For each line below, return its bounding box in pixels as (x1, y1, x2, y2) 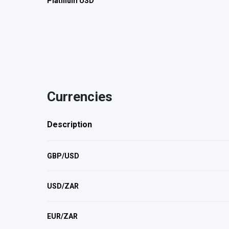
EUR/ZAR (47, 212, 78, 220)
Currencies (47, 89, 112, 104)
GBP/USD (47, 152, 79, 160)
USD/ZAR (47, 182, 79, 190)
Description (47, 120, 92, 129)
